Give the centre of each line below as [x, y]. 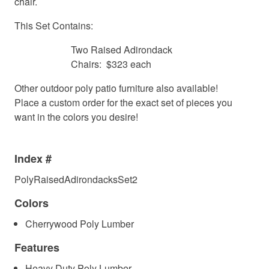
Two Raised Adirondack [122, 50]
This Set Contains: [54, 26]
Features [37, 248]
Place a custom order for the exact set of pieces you [123, 103]
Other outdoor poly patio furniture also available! [116, 88]
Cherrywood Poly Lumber [80, 224]
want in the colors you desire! [76, 117]
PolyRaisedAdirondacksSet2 [76, 180]
